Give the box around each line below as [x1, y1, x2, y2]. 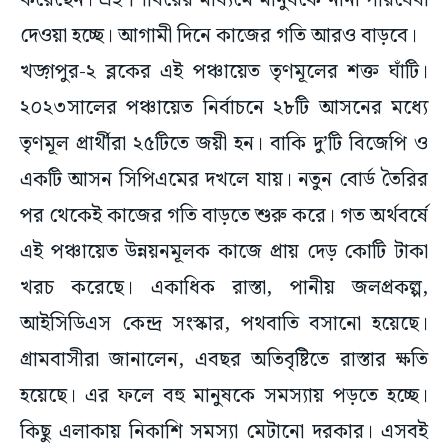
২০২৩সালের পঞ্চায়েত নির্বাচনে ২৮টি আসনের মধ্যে [20, 92, 428, 125]
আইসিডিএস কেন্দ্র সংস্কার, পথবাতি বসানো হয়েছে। [20, 308, 428, 341]
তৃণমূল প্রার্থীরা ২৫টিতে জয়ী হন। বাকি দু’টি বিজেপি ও [20, 128, 428, 161]
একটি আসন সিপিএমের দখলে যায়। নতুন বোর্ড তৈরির [20, 164, 428, 197]
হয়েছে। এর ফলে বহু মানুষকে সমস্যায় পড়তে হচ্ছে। [20, 380, 428, 413]
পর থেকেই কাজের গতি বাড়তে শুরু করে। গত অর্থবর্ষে [20, 200, 428, 233]
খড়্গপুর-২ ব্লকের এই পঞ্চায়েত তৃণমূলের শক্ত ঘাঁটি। [20, 56, 428, 89]
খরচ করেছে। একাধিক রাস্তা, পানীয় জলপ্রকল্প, [20, 272, 428, 305]
